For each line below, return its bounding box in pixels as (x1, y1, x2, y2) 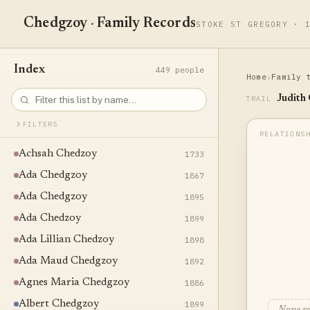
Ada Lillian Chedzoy (19, 235, 114, 245)
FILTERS (23, 120, 58, 129)
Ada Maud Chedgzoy (19, 256, 118, 266)
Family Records (94, 17, 197, 31)
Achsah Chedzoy (19, 149, 97, 159)
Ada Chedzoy (19, 213, 81, 224)
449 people (156, 64, 204, 75)
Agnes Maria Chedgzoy (19, 277, 129, 288)
